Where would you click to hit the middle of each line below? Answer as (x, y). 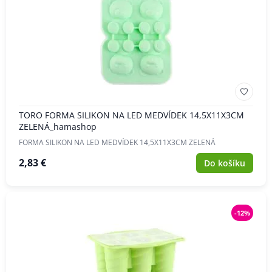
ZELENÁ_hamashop (57, 126)
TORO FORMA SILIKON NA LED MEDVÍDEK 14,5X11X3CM (131, 115)
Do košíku (224, 163)
